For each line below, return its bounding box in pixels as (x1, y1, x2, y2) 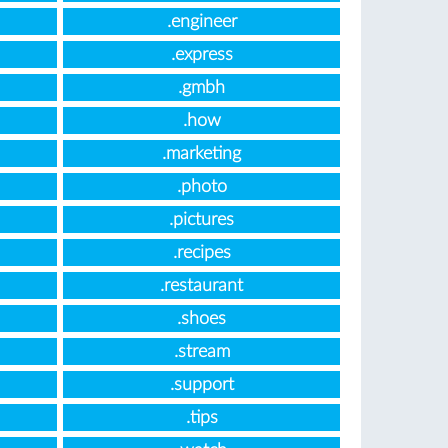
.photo (176, 178, 227, 196)
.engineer (166, 13, 237, 31)
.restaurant (160, 277, 244, 295)
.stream (173, 343, 230, 361)
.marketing (162, 145, 242, 163)
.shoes (177, 310, 227, 328)
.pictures (169, 211, 235, 229)
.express (170, 46, 233, 64)
